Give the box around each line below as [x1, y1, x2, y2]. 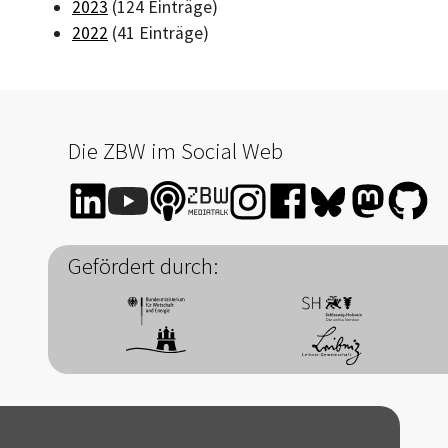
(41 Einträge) [108, 21, 209, 44]
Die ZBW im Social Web [68, 136, 283, 165]
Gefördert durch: [68, 251, 218, 280]
